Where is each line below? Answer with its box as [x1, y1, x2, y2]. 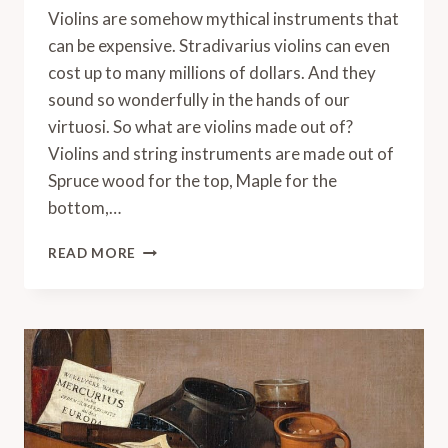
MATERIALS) [135, 406, 224, 423]
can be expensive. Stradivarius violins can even [48, 34, 390, 56]
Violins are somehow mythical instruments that [48, 7, 399, 29]
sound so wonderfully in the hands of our [48, 88, 350, 110]
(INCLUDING [135, 364, 222, 381]
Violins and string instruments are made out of [48, 142, 394, 164]
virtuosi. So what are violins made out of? [48, 115, 353, 137]
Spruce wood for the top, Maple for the [48, 169, 337, 191]
